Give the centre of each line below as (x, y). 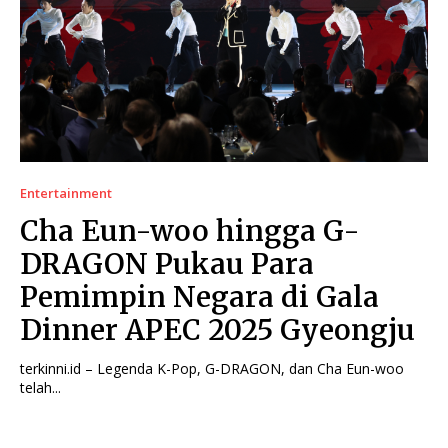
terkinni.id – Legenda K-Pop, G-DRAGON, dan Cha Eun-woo (212, 369)
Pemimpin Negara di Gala (199, 297)
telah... (40, 388)
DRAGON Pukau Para (167, 264)
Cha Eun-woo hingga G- (190, 231)
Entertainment (66, 193)
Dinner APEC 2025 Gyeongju (217, 330)
